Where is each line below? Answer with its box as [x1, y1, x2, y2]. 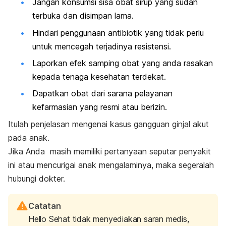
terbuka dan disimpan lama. [32, 11, 134, 21]
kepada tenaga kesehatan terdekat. [32, 72, 166, 82]
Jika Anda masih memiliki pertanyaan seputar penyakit [8, 146, 211, 156]
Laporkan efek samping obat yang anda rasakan [32, 58, 213, 69]
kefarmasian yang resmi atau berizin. [32, 102, 167, 112]
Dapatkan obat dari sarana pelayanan [32, 88, 173, 99]
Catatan [28, 200, 61, 211]
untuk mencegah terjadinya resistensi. [32, 41, 171, 51]
